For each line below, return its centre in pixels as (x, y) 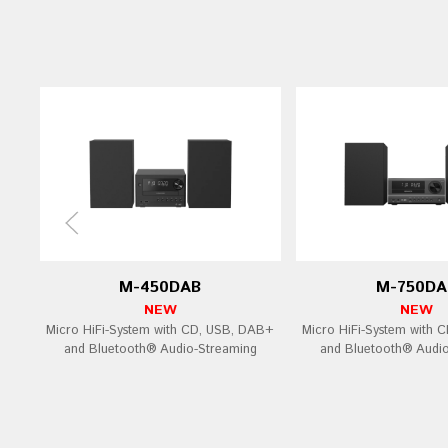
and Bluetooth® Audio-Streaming (160, 350)
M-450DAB (160, 288)
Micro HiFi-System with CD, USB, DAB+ (160, 331)
